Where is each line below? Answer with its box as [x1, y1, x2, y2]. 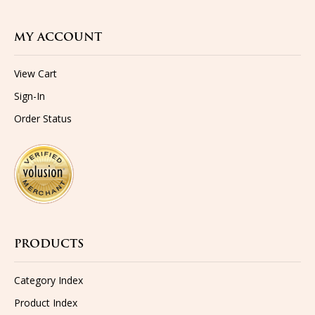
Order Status [14, 112, 72, 125]
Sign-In [14, 89, 45, 103]
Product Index [14, 296, 77, 309]
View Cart [14, 67, 57, 80]
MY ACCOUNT [14, 32, 102, 44]
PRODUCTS [14, 239, 84, 250]
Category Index [14, 274, 83, 287]
